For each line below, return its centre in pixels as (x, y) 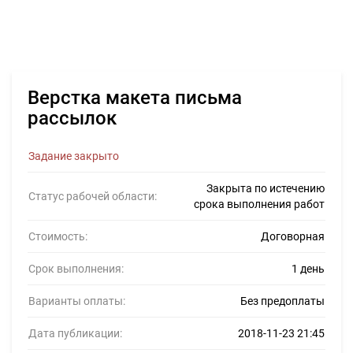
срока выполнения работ (259, 204)
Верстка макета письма (135, 98)
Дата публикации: (75, 333)
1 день (308, 269)
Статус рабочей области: (93, 196)
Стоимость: (58, 236)
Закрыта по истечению (266, 188)
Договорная (293, 236)
